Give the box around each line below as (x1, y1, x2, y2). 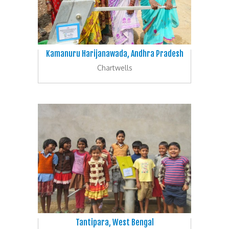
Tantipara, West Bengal (75, 217, 154, 227)
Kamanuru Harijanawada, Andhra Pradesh (45, 48, 184, 59)
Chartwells (97, 63, 132, 72)
